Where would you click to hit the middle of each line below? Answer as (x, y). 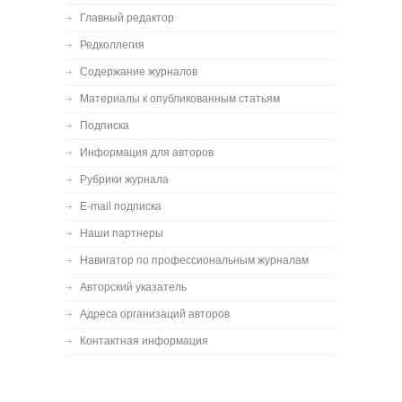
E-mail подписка (121, 206)
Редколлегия (112, 45)
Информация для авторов (147, 153)
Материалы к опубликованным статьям (180, 99)
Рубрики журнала (124, 179)
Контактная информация (144, 341)
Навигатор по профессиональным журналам (194, 260)
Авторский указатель (133, 287)
